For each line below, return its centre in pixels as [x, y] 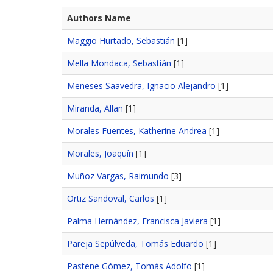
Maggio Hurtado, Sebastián [121, 40]
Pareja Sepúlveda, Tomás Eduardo [135, 243]
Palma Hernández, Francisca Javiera [137, 221]
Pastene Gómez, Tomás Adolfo [129, 266]
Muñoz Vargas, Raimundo [118, 175]
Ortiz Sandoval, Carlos [111, 198]
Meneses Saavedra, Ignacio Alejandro [141, 85]
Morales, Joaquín [100, 153]
